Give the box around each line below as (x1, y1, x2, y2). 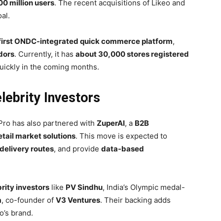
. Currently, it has (14, 49, 75, 59)
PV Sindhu (66, 183, 103, 192)
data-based (101, 144, 144, 154)
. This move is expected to (75, 131, 167, 141)
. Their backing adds (100, 195, 171, 205)
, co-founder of (1, 195, 56, 205)
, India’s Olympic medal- (103, 183, 185, 192)
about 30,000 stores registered (75, 49, 189, 59)
